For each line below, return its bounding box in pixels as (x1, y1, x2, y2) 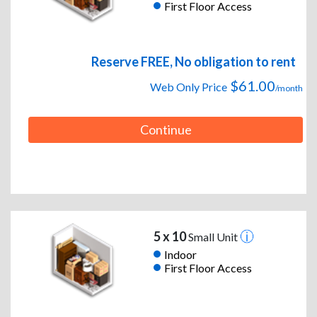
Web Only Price (150, 80, 227, 94)
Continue (139, 122, 192, 138)
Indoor (163, 247, 197, 261)
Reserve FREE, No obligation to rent (91, 54, 296, 70)
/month (275, 83, 303, 94)
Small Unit (185, 230, 240, 244)
